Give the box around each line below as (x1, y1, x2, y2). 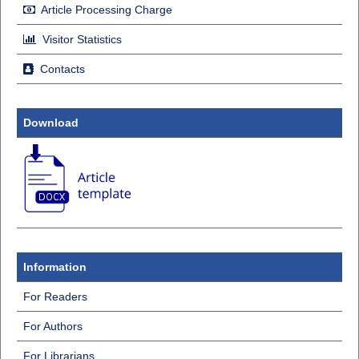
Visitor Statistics (38, 33, 122, 46)
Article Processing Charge (38, 3, 172, 17)
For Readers (22, 290, 87, 304)
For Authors (22, 320, 83, 333)
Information (22, 260, 87, 274)
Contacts (36, 63, 85, 76)
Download (22, 116, 79, 130)
